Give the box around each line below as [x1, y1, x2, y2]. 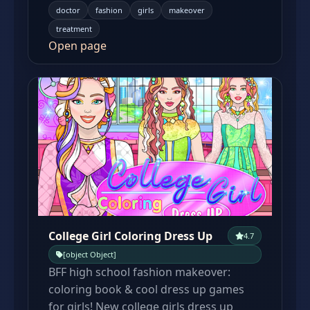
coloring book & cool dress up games [48, 282, 244, 297]
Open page [48, 38, 107, 53]
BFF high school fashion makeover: [48, 264, 230, 280]
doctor [56, 5, 80, 15]
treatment [56, 24, 92, 34]
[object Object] [63, 249, 116, 259]
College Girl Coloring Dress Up [48, 228, 212, 244]
